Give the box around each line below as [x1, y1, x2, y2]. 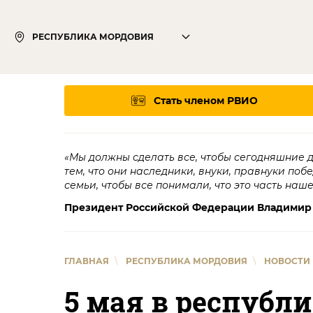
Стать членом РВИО [154, 94, 259, 107]
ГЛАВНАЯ [64, 256, 109, 266]
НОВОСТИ [264, 256, 310, 266]
